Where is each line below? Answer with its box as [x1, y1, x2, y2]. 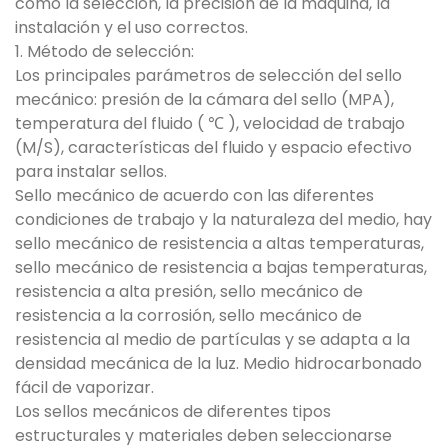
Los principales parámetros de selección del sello [15, 64, 402, 87]
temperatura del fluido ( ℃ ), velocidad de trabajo [15, 112, 405, 135]
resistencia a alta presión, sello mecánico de [15, 280, 363, 303]
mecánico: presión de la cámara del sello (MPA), [15, 88, 394, 111]
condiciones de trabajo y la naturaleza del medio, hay [15, 208, 432, 231]
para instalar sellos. [15, 160, 167, 183]
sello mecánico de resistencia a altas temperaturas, [15, 232, 424, 255]
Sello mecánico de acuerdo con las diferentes [15, 184, 374, 207]
